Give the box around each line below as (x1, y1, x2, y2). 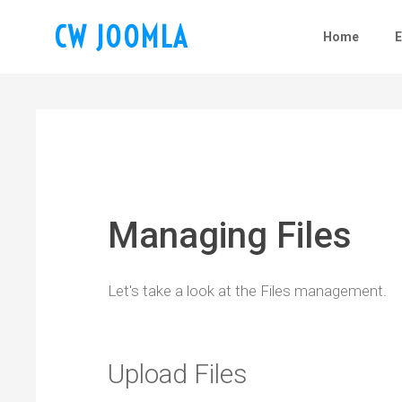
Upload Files (108, 358, 248, 390)
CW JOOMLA (54, 19, 188, 55)
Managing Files (108, 214, 352, 257)
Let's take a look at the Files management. (108, 282, 387, 301)
